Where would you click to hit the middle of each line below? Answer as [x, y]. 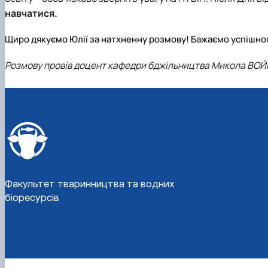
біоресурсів [32, 197]
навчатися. [31, 13]
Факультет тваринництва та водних [90, 183]
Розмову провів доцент [56, 65]
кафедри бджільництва [159, 65]
